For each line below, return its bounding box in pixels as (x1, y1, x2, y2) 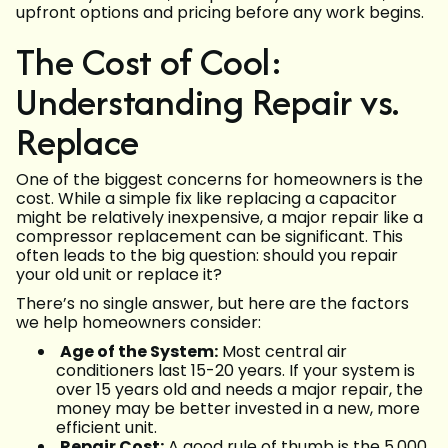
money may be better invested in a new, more (56, 397, 420, 421)
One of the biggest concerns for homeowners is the (16, 168, 423, 192)
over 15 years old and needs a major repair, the (56, 378, 423, 402)
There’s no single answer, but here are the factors (16, 292, 409, 316)
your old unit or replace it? (16, 263, 222, 287)
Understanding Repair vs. (16, 75, 400, 129)
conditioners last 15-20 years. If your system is (56, 359, 415, 383)
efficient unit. (56, 416, 157, 440)
